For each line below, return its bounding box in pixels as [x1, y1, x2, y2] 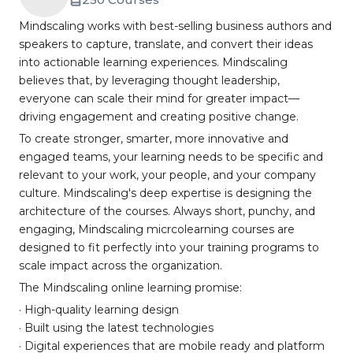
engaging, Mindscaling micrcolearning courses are [19, 222, 295, 236]
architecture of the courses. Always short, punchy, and [19, 204, 315, 218]
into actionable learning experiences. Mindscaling [19, 55, 288, 69]
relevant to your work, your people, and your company [19, 168, 316, 182]
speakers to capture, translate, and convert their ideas [19, 37, 313, 51]
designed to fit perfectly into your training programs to [19, 240, 319, 255]
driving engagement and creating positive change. [19, 110, 299, 124]
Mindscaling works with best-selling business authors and [19, 19, 332, 33]
